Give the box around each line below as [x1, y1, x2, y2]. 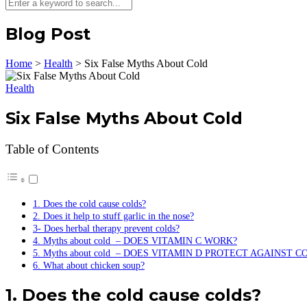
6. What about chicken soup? [33, 259, 145, 271]
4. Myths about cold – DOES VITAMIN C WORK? [33, 234, 237, 246]
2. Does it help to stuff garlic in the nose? [33, 210, 194, 221]
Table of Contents [5, 141, 99, 156]
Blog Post [5, 23, 90, 44]
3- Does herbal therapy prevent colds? [33, 222, 180, 234]
